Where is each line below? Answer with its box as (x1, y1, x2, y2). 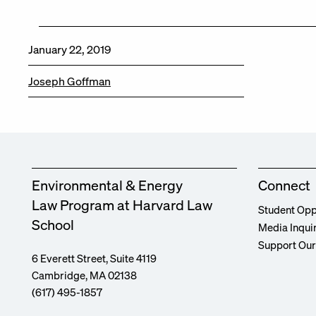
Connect (258, 176, 310, 195)
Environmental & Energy (32, 176, 183, 195)
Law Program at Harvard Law (32, 195, 212, 214)
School (32, 215, 74, 234)
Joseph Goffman (28, 73, 111, 89)
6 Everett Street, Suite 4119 (32, 250, 157, 265)
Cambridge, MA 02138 (32, 267, 137, 282)
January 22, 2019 (28, 42, 111, 57)
